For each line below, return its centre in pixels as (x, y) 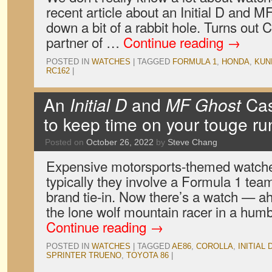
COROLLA (215, 246)
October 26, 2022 (120, 142)
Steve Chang (192, 142)
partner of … (85, 42)
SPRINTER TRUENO (84, 255)
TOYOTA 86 (148, 255)
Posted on (64, 142)
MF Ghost (203, 104)
